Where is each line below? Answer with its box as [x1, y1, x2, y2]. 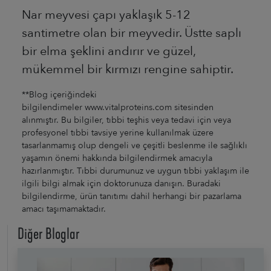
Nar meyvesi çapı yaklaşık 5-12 [22, 6, 191, 23]
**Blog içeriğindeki [22, 88, 97, 100]
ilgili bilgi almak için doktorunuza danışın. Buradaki [22, 177, 221, 189]
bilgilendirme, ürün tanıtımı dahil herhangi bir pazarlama [22, 190, 241, 202]
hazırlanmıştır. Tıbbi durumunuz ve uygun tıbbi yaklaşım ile [22, 165, 249, 177]
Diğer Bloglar [18, 224, 80, 243]
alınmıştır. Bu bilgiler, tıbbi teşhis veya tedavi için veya [22, 114, 231, 126]
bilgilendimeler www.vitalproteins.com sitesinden [22, 101, 214, 113]
